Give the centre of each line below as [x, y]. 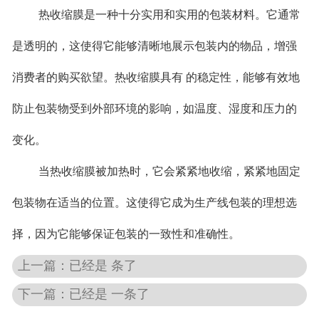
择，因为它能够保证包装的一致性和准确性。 [126, 234]
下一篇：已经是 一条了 [84, 294]
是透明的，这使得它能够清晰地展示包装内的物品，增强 [154, 46]
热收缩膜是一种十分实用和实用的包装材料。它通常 [169, 14]
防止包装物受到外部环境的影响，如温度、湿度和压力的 [154, 108]
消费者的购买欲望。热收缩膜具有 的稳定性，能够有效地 [156, 77]
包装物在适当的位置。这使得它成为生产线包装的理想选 [154, 202]
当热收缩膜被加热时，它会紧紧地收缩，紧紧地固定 [169, 171]
